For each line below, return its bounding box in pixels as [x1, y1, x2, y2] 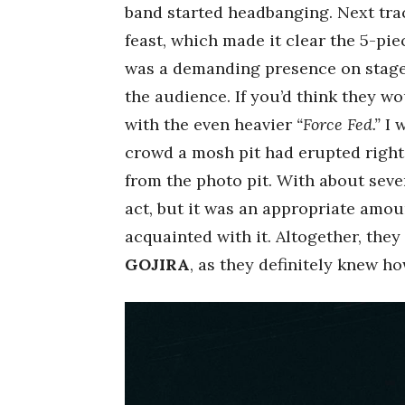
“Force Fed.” [297, 113, 381, 135]
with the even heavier [125, 113, 297, 135]
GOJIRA [125, 253, 190, 275]
